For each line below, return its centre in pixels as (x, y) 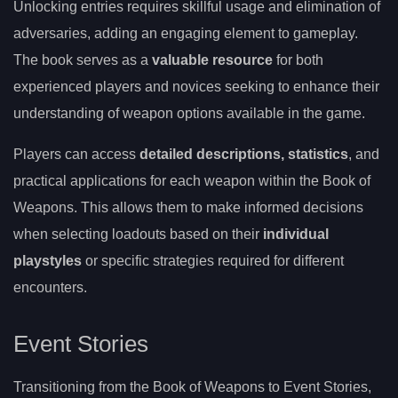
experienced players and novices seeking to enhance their (196, 87)
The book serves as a (83, 60)
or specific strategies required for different (213, 261)
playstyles (48, 261)
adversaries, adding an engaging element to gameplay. (186, 34)
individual (296, 235)
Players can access (76, 155)
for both (298, 60)
